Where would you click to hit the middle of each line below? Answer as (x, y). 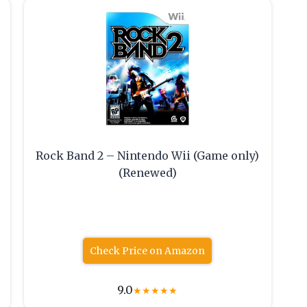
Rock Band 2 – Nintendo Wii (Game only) (148, 156)
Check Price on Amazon (148, 251)
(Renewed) (147, 173)
